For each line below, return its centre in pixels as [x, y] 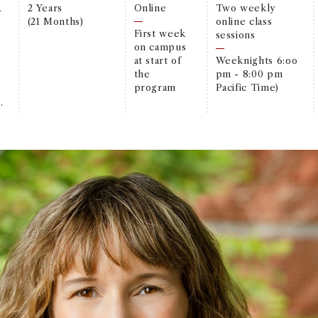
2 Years [45, 7]
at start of [158, 60]
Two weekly [246, 7]
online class [244, 21]
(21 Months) [55, 21]
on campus [160, 46]
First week [160, 33]
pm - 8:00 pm [249, 73]
